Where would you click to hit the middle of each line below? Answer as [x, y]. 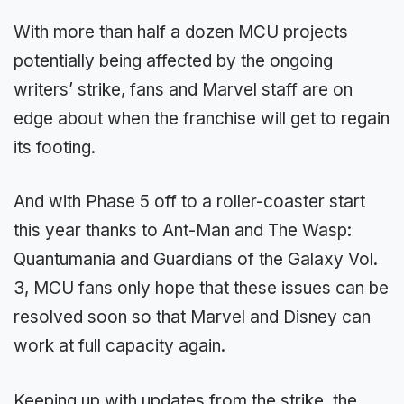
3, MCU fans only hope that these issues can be [201, 288]
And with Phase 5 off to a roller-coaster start [189, 202]
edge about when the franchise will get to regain [202, 118]
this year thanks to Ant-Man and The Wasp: [183, 230]
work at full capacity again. [119, 346]
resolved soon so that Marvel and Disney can [192, 317]
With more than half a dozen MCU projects [181, 32]
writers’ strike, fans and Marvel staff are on [183, 89]
